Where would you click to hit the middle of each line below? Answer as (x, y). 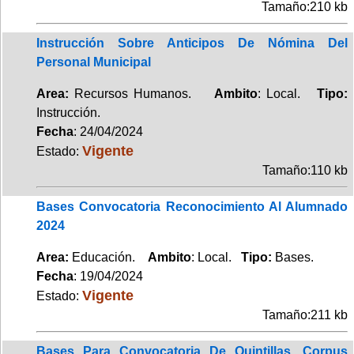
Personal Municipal (94, 62)
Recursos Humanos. (141, 93)
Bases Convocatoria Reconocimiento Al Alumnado (192, 206)
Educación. (108, 257)
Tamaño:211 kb (305, 314)
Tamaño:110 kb (305, 170)
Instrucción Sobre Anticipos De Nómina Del (192, 43)
